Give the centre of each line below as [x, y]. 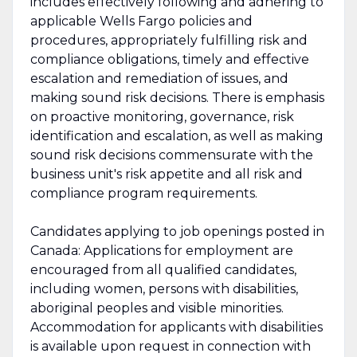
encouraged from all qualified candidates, [163, 269]
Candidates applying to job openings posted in [177, 231]
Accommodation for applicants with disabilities [176, 327]
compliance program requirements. [143, 193]
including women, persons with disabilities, [164, 288]
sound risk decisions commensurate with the [171, 155]
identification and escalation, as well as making [177, 135]
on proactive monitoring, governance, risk [162, 116]
